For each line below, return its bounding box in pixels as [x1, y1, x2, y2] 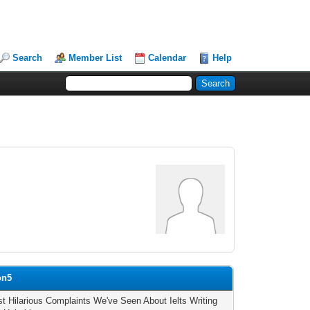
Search [12, 53, 43, 63]
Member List [69, 53, 122, 63]
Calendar [148, 53, 187, 63]
